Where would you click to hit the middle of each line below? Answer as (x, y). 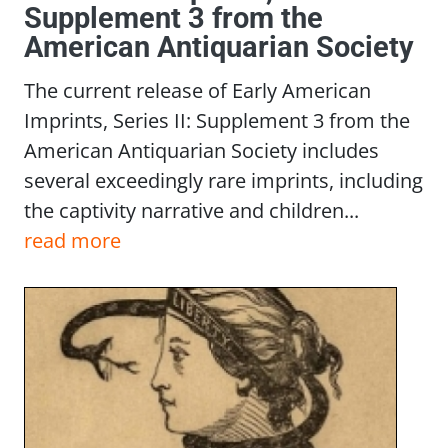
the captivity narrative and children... (191, 210)
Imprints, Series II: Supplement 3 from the (217, 120)
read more (72, 240)
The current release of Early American (197, 90)
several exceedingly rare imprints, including (223, 180)
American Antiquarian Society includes (201, 150)
